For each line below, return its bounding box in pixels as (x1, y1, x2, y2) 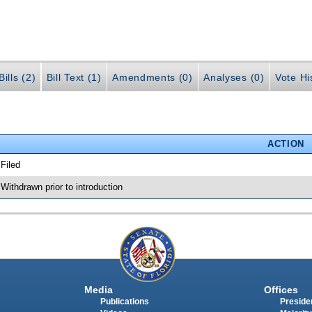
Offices (263, 284, 298, 296)
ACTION (267, 138, 304, 149)
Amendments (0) (112, 72, 193, 84)
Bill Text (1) (46, 72, 102, 84)
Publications (100, 297, 149, 306)
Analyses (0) (203, 72, 265, 84)
